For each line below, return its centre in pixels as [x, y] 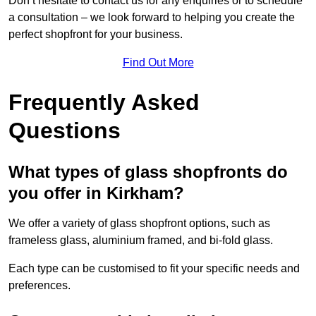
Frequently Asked [104, 103]
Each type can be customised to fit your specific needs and [154, 269]
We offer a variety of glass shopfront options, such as [139, 224]
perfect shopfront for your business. [96, 35]
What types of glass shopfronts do [148, 172]
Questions [65, 131]
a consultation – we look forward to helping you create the [152, 18]
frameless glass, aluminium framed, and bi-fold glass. [141, 241]
